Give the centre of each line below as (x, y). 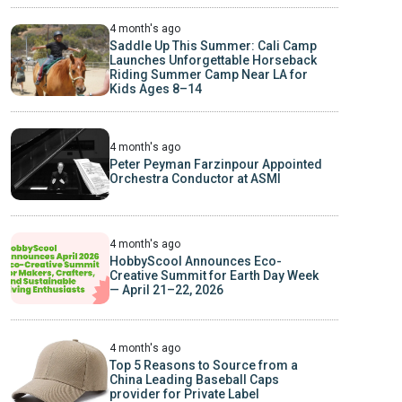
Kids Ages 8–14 (155, 89)
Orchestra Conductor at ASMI (195, 179)
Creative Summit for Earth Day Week (214, 276)
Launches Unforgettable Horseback (213, 61)
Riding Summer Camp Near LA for (208, 75)
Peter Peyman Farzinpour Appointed (215, 165)
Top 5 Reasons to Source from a (203, 366)
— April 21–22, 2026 (166, 290)
